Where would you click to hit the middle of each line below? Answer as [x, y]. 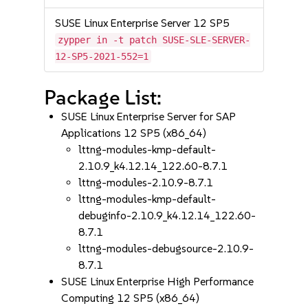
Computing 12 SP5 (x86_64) [131, 298]
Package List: [103, 97]
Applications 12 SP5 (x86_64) [134, 133]
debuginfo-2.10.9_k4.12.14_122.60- [167, 216]
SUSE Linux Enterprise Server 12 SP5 [143, 23]
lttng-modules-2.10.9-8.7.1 [146, 183]
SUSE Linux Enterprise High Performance [158, 282]
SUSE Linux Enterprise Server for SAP [149, 117]
